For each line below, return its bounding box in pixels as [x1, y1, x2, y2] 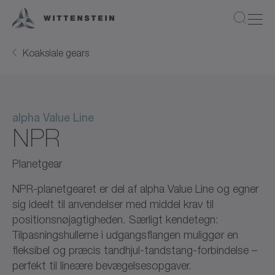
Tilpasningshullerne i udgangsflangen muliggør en [12, 228, 238, 241]
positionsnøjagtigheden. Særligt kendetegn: [12, 212, 219, 226]
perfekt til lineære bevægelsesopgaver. [12, 258, 192, 272]
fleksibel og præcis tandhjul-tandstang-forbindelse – [12, 243, 257, 257]
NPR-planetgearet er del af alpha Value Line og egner [12, 182, 258, 195]
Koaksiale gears [23, 47, 89, 58]
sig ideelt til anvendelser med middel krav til [12, 197, 214, 211]
